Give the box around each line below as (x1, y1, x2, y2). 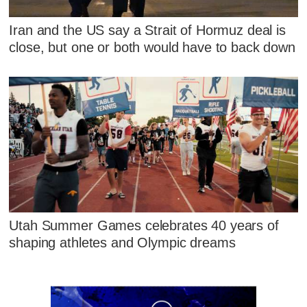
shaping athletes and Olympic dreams (9, 235, 236, 251)
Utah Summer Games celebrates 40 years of (9, 218, 279, 234)
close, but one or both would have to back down (9, 40, 295, 56)
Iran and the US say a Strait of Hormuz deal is (9, 23, 286, 38)
